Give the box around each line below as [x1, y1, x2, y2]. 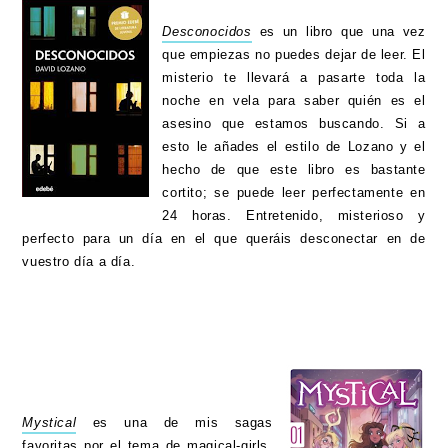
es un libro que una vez [259, 24, 426, 40]
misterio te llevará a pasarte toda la [162, 70, 426, 86]
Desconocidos [162, 24, 252, 40]
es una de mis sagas [92, 415, 273, 431]
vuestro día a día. [22, 254, 140, 270]
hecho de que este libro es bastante [162, 162, 426, 178]
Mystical [22, 415, 77, 431]
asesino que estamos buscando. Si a [162, 116, 426, 132]
